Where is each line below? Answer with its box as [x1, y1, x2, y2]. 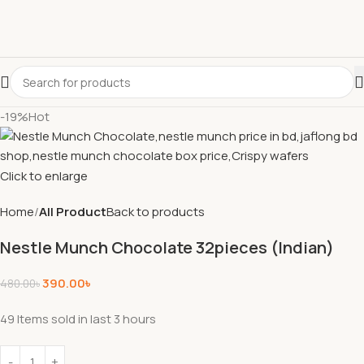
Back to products [106, 202, 205, 220]
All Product [39, 202, 106, 220]
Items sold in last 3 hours [17, 310, 156, 327]
